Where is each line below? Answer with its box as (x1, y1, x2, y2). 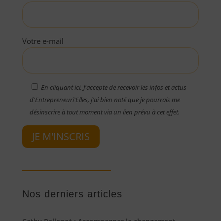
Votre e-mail (22, 36, 64, 46)
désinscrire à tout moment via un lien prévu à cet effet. (29, 108, 180, 117)
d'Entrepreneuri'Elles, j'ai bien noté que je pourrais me (29, 95, 180, 105)
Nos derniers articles (22, 188, 122, 200)
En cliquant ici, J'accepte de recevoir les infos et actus (40, 83, 186, 92)
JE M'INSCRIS (32, 130, 90, 144)
